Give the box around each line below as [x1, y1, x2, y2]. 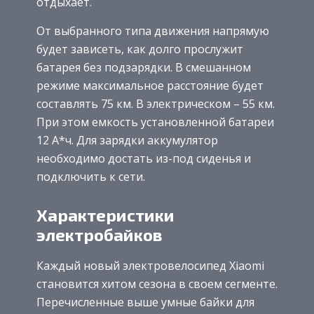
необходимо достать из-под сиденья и [36, 150, 251, 166]
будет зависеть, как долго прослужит [36, 41, 243, 57]
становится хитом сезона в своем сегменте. [36, 276, 278, 292]
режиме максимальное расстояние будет [36, 77, 264, 93]
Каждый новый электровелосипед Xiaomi [36, 258, 264, 274]
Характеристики [36, 205, 175, 226]
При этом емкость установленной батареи [36, 114, 274, 130]
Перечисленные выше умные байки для [36, 294, 254, 310]
